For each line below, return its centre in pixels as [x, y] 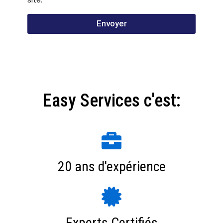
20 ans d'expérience [111, 167]
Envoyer [111, 24]
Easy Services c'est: [111, 101]
